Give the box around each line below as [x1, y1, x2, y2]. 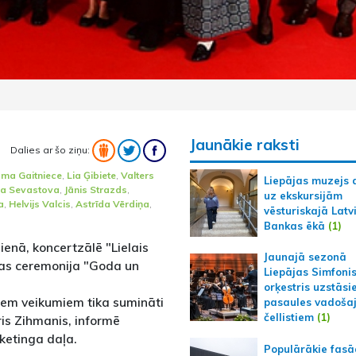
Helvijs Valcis [9, 198, 71, 211]
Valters [121, 169, 154, 182]
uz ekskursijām [263, 188, 342, 202]
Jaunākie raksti [189, 135, 300, 155]
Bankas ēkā [263, 219, 325, 232]
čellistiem [263, 311, 314, 324]
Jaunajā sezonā [263, 250, 346, 264]
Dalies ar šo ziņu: [10, 143, 92, 156]
